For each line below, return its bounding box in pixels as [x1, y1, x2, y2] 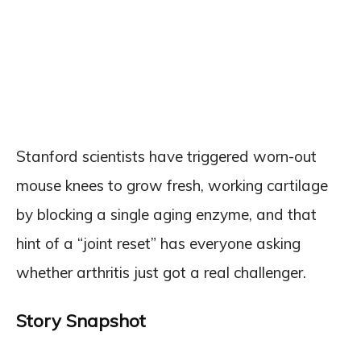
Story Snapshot [16, 309, 146, 332]
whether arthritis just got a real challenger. [16, 262, 306, 282]
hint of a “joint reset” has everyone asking [16, 233, 301, 253]
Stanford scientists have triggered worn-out [16, 146, 317, 166]
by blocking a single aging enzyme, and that [16, 204, 317, 224]
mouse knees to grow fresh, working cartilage [16, 175, 328, 195]
